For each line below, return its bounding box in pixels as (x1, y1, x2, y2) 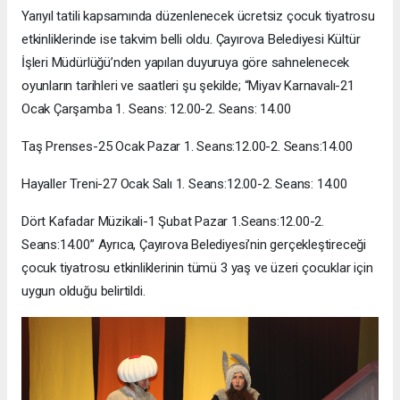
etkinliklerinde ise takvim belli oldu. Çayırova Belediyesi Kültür (21, 31, 361, 47)
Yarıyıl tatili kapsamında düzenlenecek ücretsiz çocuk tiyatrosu (21, 8, 375, 24)
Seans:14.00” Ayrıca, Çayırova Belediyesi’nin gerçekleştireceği (21, 237, 367, 253)
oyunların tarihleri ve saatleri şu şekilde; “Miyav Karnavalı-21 (21, 78, 354, 94)
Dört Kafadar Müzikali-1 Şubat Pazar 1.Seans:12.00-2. (21, 213, 325, 229)
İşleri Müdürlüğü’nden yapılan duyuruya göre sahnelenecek (21, 54, 350, 71)
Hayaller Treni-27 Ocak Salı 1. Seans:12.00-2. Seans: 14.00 (21, 176, 347, 192)
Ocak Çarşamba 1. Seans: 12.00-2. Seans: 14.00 (21, 101, 291, 117)
